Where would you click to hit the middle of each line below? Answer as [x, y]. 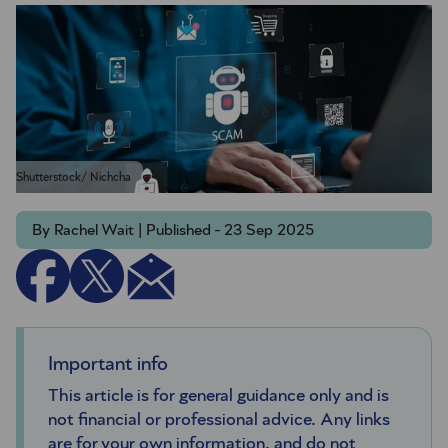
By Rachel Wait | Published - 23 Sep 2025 [173, 230]
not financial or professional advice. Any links [219, 420]
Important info [108, 364]
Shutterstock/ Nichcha [73, 177]
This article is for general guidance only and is [218, 396]
